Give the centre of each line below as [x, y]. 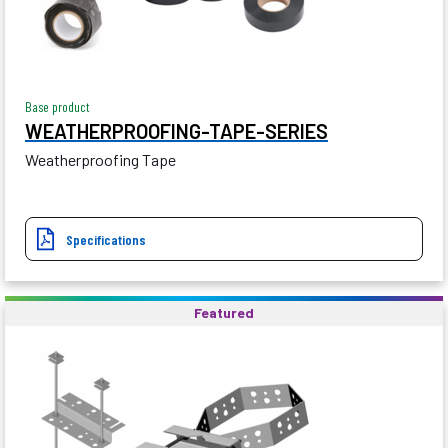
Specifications [106, 240]
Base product [57, 107]
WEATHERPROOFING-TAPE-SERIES [176, 131]
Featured [224, 313]
